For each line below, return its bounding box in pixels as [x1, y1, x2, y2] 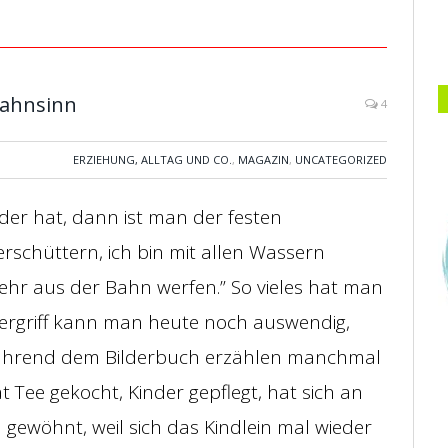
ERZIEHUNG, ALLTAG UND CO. [73, 151, 232, 167]
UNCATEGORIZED [295, 151, 387, 167]
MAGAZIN [238, 151, 289, 167]
